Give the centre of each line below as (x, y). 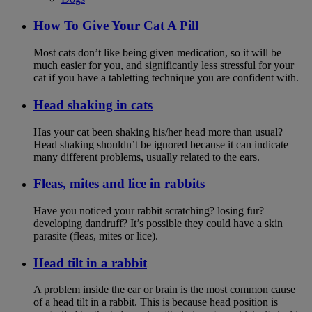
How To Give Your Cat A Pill (116, 26)
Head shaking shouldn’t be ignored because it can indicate (161, 144)
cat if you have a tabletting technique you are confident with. (166, 78)
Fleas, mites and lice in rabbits (119, 184)
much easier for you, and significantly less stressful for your (164, 65)
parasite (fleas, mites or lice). (96, 236)
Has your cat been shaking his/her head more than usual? (158, 132)
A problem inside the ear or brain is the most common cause (164, 290)
